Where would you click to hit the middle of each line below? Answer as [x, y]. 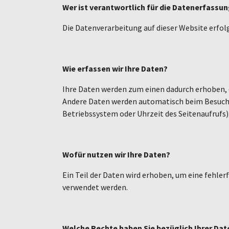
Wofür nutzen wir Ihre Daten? [116, 154]
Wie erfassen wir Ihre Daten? [115, 68]
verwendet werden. [95, 187]
